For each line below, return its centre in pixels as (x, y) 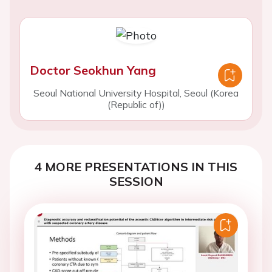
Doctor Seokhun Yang (93, 70)
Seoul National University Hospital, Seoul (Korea (136, 93)
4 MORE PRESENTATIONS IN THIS (136, 167)
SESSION (136, 181)
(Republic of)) (136, 104)
